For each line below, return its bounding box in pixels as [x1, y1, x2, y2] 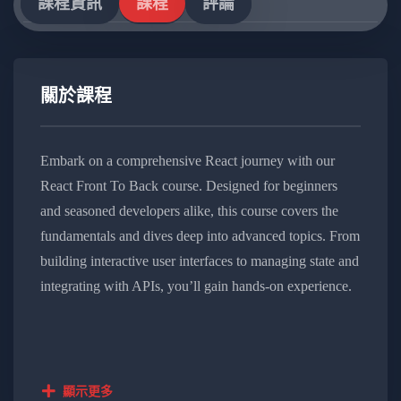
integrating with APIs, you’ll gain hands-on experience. [40, 277, 352, 294]
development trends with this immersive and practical [40, 328, 339, 344]
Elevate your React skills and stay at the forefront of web [40, 303, 360, 319]
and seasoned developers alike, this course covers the [40, 202, 338, 218]
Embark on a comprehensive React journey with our [40, 152, 335, 168]
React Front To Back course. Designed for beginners [40, 177, 337, 193]
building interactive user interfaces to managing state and [40, 252, 359, 269]
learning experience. [40, 353, 154, 369]
